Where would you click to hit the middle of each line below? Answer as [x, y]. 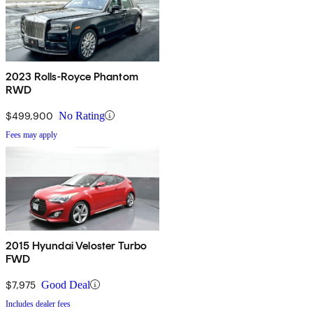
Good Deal [66, 284]
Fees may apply [31, 134]
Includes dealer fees [38, 304]
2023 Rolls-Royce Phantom [72, 76]
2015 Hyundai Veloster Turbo [77, 245]
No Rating [82, 115]
